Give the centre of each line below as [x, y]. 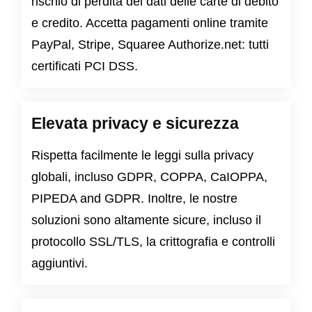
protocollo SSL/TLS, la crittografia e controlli [153, 242]
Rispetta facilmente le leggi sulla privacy [142, 156]
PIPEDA [54, 199]
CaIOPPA [237, 177]
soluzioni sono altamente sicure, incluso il [146, 220]
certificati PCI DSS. [85, 67]
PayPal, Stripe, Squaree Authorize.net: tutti [150, 45]
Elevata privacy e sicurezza [135, 124]
